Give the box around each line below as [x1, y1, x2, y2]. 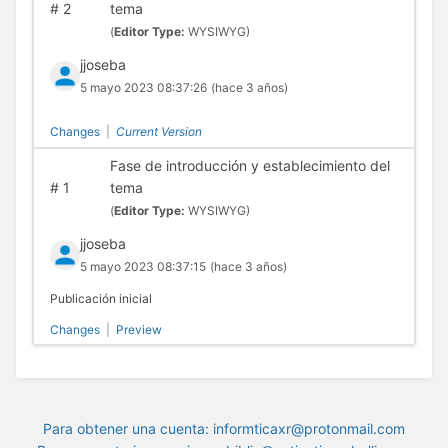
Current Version [115, 124, 202, 140]
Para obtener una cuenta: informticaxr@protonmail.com [43, 420, 405, 438]
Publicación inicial [49, 290, 152, 306]
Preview [115, 321, 162, 337]
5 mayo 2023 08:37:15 [79, 258, 206, 274]
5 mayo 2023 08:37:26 [79, 80, 207, 96]
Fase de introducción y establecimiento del [109, 156, 390, 174]
